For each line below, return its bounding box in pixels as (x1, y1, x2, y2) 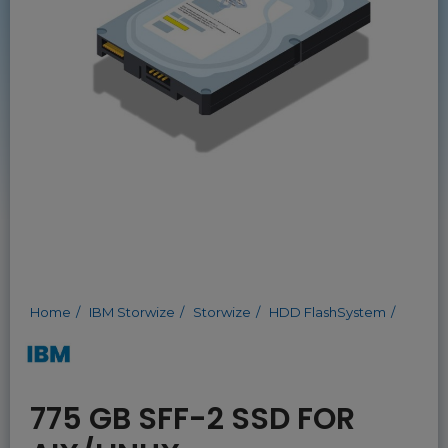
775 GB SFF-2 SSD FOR (30, 397, 355, 440)
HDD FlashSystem (269, 304, 386, 320)
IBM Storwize (89, 304, 175, 320)
